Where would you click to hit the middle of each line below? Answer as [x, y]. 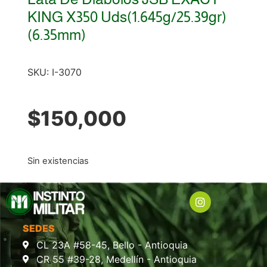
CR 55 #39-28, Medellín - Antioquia [116, 260]
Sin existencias [58, 161]
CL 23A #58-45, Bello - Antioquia [112, 245]
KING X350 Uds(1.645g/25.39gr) [127, 17]
